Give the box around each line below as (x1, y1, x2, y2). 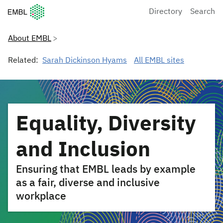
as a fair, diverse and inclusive (16, 178, 160, 189)
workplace (16, 192, 66, 202)
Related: (8, 57, 38, 65)
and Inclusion (16, 140, 150, 161)
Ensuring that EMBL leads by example (16, 165, 196, 175)
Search (190, 7, 215, 16)
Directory (149, 7, 182, 16)
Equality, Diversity (16, 114, 196, 135)
